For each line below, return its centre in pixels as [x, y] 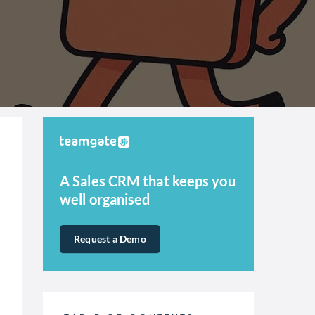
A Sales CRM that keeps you [148, 181]
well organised [105, 199]
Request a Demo [110, 239]
